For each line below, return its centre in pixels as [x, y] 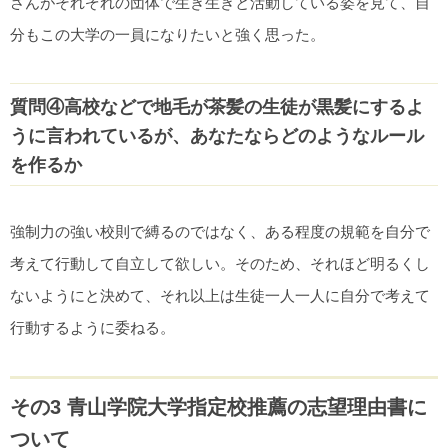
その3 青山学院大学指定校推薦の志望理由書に [218, 407]
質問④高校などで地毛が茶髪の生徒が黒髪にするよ [217, 107]
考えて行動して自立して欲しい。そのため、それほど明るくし [220, 264]
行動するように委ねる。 [92, 328]
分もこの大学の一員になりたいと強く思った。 [167, 35]
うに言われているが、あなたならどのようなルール [217, 136]
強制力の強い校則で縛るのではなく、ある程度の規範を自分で [220, 232]
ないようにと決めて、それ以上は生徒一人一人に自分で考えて [220, 296]
